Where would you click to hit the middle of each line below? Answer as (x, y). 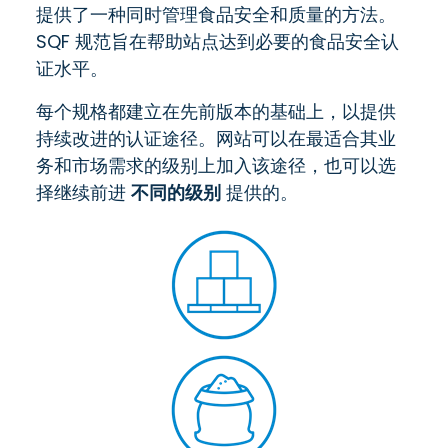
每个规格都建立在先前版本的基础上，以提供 (216, 111)
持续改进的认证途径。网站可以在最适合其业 (216, 138)
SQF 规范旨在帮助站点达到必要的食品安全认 (217, 41)
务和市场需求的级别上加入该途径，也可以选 (216, 165)
